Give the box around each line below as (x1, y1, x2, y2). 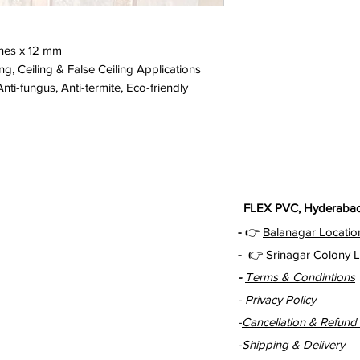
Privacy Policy (245, 292, 316, 307)
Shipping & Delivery (242, 337, 348, 352)
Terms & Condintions (245, 270, 355, 284)
